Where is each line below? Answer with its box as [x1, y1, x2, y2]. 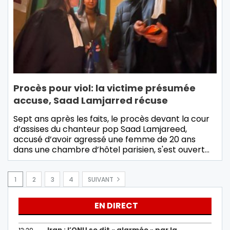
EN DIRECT [94, 200, 138, 212]
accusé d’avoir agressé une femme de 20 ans [13, 133, 196, 146]
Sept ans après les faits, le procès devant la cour [13, 113, 209, 125]
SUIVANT [88, 175, 115, 184]
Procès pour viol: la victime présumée [13, 82, 196, 95]
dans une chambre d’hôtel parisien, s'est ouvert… [13, 144, 209, 156]
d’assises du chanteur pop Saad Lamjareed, [13, 123, 187, 136]
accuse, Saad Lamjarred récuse [13, 94, 168, 107]
